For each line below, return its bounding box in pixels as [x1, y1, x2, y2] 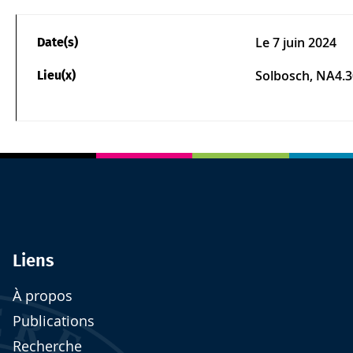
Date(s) [36, 36, 78, 50]
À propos [13, 286, 72, 305]
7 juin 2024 [269, 34, 336, 52]
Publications [13, 311, 95, 330]
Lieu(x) [36, 69, 76, 82]
